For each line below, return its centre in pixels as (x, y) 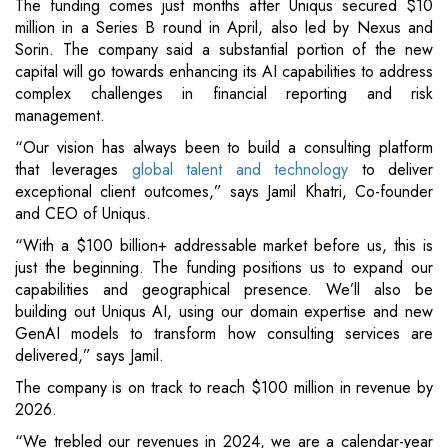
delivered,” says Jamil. (89, 356)
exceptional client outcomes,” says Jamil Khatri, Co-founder (224, 192)
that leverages (73, 170)
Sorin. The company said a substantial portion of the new (224, 50)
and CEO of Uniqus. (83, 214)
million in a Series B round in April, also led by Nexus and (224, 28)
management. (60, 116)
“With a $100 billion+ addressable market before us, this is (224, 246)
